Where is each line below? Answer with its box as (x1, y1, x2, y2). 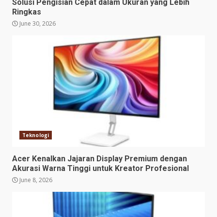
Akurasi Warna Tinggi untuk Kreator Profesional (12, 163, 189, 173)
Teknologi (22, 131, 49, 139)
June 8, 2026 (18, 175, 52, 184)
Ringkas (12, 7, 41, 16)
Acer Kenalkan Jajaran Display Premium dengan (12, 154, 187, 163)
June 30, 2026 (18, 19, 56, 28)
